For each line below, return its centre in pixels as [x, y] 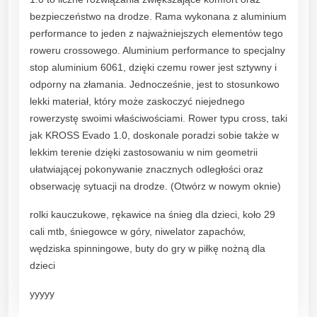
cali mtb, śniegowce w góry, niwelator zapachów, [138, 231]
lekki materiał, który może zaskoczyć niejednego [137, 101]
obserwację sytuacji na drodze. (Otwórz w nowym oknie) [155, 186]
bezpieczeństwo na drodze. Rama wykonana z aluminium [158, 16]
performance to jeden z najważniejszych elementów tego [156, 33]
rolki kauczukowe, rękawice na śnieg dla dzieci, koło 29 [152, 214]
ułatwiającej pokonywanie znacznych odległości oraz [146, 169]
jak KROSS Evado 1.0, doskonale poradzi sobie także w [154, 135]
